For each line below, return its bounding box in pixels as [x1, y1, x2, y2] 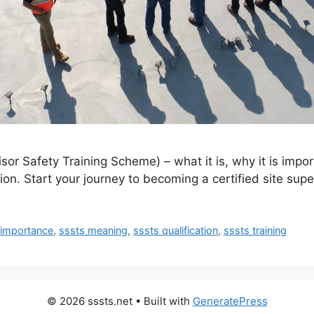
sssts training [224, 224, 287, 236]
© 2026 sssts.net [46, 294, 132, 308]
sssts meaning [59, 224, 128, 236]
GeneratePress [192, 294, 268, 308]
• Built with [132, 294, 193, 308]
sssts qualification [133, 224, 219, 236]
